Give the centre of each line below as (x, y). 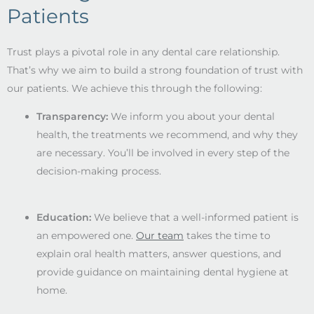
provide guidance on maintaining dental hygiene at (163, 272)
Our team (160, 235)
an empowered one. (86, 235)
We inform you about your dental (191, 116)
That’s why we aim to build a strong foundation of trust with (155, 70)
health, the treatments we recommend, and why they (167, 134)
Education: (65, 217)
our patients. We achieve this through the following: (135, 88)
